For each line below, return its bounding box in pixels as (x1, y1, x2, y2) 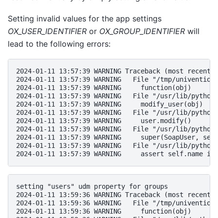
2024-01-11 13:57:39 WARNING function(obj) (16, 84, 191, 92)
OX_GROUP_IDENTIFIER (99, 26, 185, 36)
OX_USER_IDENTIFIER (8, 26, 87, 36)
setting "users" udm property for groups (16, 182, 168, 191)
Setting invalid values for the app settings (8, 14, 162, 24)
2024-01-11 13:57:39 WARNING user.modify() (16, 117, 191, 125)
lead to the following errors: (8, 39, 110, 49)
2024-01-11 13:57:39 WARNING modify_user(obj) (16, 100, 203, 109)
